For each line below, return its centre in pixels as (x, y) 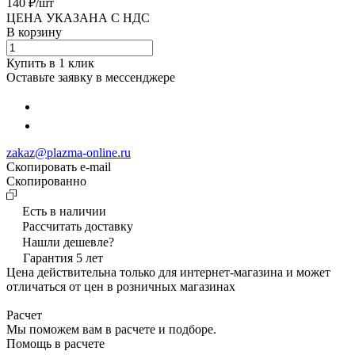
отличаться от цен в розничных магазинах (121, 286)
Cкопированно (46, 181)
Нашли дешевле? (68, 242)
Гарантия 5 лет (63, 258)
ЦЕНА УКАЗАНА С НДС (78, 17)
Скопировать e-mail (59, 166)
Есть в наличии (64, 211)
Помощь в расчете (55, 343)
